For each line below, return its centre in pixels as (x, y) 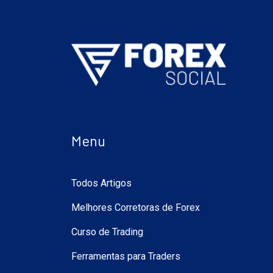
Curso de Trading (107, 232)
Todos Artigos (101, 183)
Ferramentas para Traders (126, 257)
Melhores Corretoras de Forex (136, 208)
